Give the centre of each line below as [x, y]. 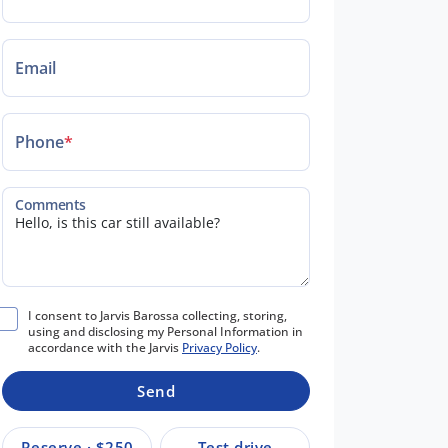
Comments [50, 205]
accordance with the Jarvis [105, 347]
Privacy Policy [219, 347]
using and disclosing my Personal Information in [165, 331]
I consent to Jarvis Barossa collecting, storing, [157, 315]
